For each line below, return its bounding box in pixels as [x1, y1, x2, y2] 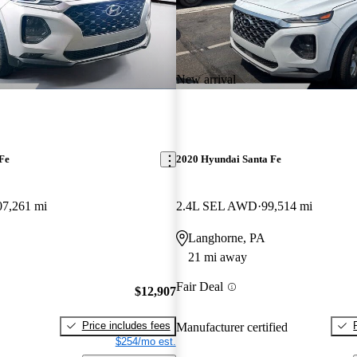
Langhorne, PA [187, 231, 265, 245]
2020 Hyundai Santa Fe [175, 153, 281, 166]
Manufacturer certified [175, 320, 288, 334]
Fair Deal [175, 280, 223, 294]
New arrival [175, 72, 236, 86]
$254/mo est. [115, 335, 176, 347]
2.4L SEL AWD [175, 199, 257, 214]
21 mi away [187, 250, 247, 265]
